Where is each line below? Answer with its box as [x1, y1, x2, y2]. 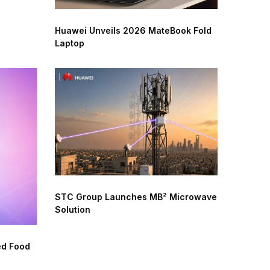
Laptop [55, 38, 84, 49]
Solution [55, 204, 90, 215]
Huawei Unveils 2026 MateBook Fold [55, 25, 212, 36]
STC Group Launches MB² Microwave [55, 192, 217, 202]
